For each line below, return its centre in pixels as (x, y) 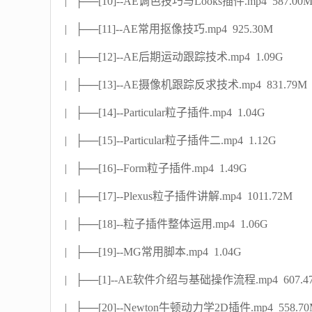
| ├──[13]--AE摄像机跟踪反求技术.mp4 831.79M (186, 85)
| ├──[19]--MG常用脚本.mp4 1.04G (153, 252)
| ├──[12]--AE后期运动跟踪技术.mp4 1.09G (174, 57)
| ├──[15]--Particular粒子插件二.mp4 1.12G (171, 140)
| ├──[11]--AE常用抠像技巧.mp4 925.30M (169, 29)
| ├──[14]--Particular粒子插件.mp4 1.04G (165, 112)
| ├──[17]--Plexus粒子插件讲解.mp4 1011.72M (179, 196)
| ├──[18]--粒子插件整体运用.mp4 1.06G (166, 224)
